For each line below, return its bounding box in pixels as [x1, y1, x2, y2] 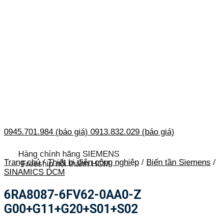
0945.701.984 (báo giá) [4, 127, 88, 137]
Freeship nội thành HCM [21, 159, 110, 169]
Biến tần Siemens [146, 157, 211, 167]
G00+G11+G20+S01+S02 [4, 201, 138, 216]
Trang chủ [4, 157, 40, 167]
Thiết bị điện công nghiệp [48, 157, 139, 167]
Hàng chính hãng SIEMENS [16, 149, 122, 159]
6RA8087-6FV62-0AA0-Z [4, 187, 141, 202]
